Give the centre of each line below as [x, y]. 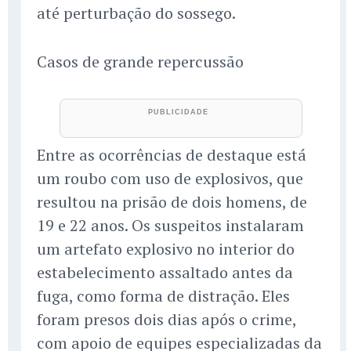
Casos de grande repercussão [140, 61]
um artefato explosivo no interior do [166, 248]
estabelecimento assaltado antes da [165, 272]
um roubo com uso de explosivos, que [170, 178]
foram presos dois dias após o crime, [166, 319]
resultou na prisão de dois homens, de [172, 201]
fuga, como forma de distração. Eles [163, 295]
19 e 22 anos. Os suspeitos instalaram [170, 225]
